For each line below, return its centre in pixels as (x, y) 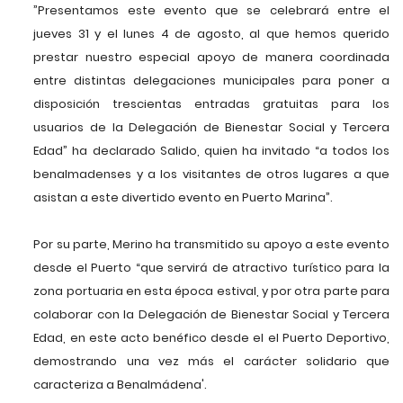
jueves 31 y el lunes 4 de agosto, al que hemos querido (211, 34)
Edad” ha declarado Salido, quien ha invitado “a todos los (211, 151)
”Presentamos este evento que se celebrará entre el (211, 11)
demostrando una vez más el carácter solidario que (211, 362)
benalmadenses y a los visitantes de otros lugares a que (211, 175)
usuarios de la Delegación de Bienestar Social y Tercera (211, 128)
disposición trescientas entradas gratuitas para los (211, 104)
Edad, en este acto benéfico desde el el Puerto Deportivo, (211, 338)
